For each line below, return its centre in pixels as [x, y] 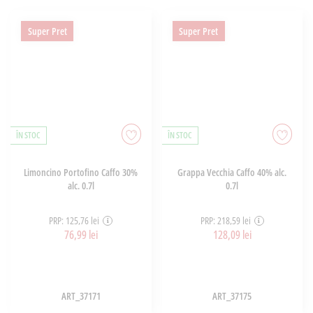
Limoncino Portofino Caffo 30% [81, 172]
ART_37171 [81, 296]
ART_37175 [232, 296]
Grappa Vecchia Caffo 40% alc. [232, 172]
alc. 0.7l [81, 185]
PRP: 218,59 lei [225, 221]
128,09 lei [232, 235]
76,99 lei [81, 235]
